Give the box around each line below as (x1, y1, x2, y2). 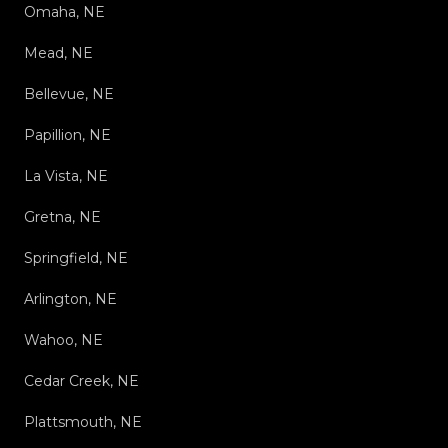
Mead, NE (24, 44, 93, 63)
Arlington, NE (24, 290, 117, 309)
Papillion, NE (24, 126, 111, 145)
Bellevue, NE (24, 85, 114, 104)
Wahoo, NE (24, 331, 103, 350)
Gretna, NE (24, 208, 101, 227)
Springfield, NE (24, 249, 128, 268)
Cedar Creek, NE (24, 372, 139, 391)
